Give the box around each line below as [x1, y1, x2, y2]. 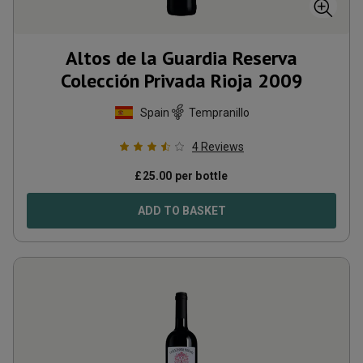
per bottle [172, 169, 228, 182]
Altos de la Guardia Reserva [66, 45, 297, 70]
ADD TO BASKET [137, 204, 226, 217]
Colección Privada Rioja [60, 68, 253, 93]
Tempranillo [188, 105, 250, 119]
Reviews [201, 140, 244, 153]
